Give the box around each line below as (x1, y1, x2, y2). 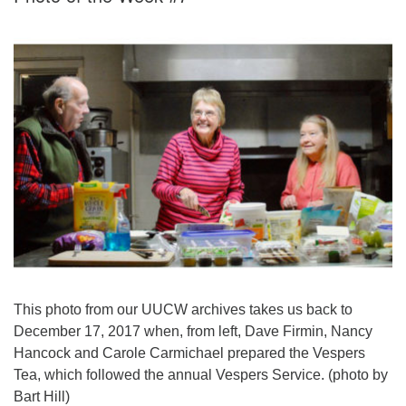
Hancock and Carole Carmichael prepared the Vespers (14, 345, 365, 361)
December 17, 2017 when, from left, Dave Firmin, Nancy (14, 324, 372, 339)
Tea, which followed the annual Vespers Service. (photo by (14, 367, 388, 382)
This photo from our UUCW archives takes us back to (14, 302, 353, 317)
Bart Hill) (14, 389, 70, 404)
